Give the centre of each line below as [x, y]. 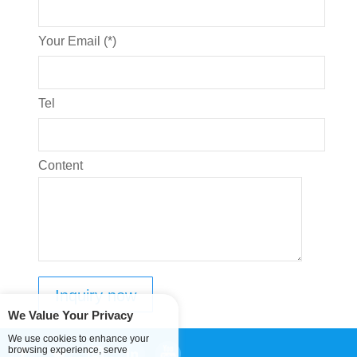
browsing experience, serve [68, 350]
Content [61, 166]
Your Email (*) [78, 41]
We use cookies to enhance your [78, 339]
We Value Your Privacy [71, 315]
